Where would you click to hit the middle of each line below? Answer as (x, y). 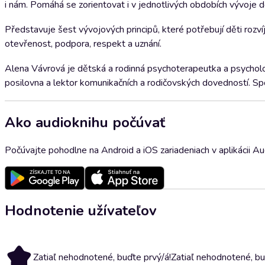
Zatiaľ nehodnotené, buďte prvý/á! (102, 257)
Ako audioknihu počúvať (85, 122)
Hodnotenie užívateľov (81, 210)
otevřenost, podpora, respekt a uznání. (83, 44)
